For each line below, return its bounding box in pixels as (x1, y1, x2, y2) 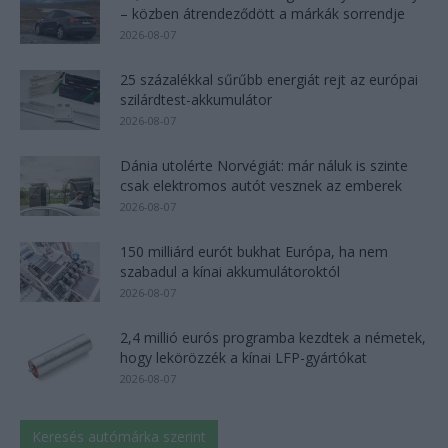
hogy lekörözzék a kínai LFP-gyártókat (120, 347, 367, 367)
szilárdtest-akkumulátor (120, 89, 272, 109)
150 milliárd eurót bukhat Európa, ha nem (120, 241, 388, 261)
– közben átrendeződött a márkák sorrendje (120, 3, 405, 23)
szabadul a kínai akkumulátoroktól (120, 261, 340, 281)
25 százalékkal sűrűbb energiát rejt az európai (120, 69, 418, 89)
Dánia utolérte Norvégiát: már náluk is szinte (120, 155, 408, 175)
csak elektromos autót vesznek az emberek (120, 175, 402, 195)
